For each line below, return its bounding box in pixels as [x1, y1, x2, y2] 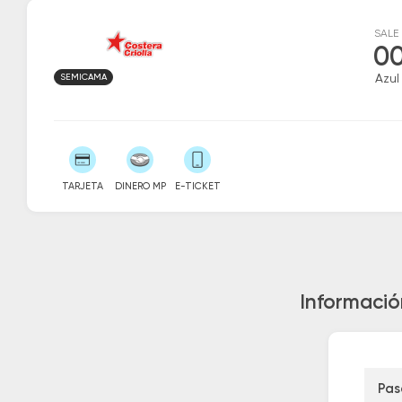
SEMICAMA [60, 72, 107, 82]
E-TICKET [174, 180, 221, 191]
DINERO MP [114, 180, 166, 191]
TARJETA [62, 180, 103, 191]
